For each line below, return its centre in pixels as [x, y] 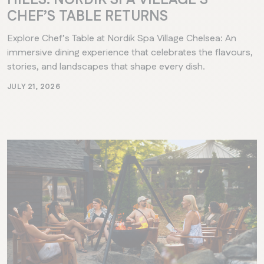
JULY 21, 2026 [34, 86]
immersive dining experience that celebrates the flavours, [130, 52]
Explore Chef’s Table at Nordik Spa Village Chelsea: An [122, 38]
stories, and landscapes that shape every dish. [106, 67]
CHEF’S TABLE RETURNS [88, 16]
